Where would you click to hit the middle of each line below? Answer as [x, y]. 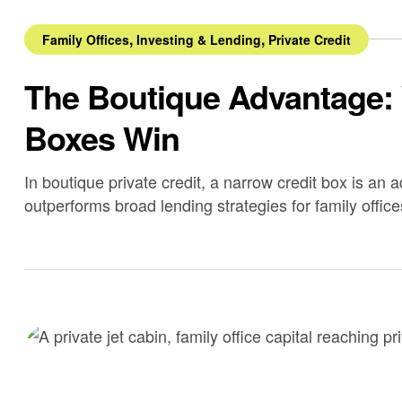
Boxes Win [102, 137]
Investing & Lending [199, 39]
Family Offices [86, 39]
